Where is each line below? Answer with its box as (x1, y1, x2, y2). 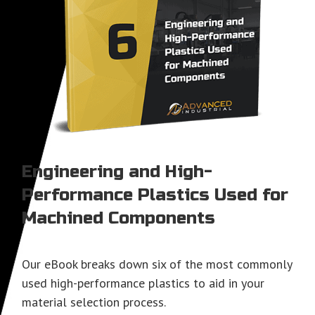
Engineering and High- (22, 161, 212, 182)
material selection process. (22, 293, 166, 310)
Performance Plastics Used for (22, 184, 288, 205)
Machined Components (22, 207, 215, 229)
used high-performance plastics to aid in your (22, 274, 264, 291)
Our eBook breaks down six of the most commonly (22, 255, 292, 272)
